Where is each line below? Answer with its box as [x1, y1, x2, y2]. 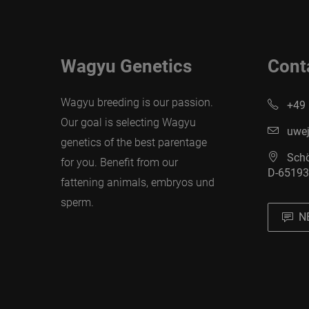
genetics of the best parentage [61, 136, 207, 149]
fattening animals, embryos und [61, 176, 215, 189]
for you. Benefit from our [61, 156, 178, 169]
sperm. [61, 196, 94, 209]
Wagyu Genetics [61, 56, 192, 77]
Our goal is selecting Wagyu [61, 116, 196, 129]
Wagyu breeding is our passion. [61, 96, 213, 109]
